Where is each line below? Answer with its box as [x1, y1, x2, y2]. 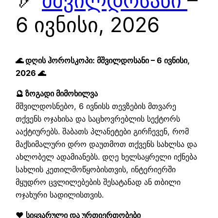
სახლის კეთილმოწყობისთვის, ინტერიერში [16, 164, 176, 174]
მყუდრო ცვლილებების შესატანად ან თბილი [16, 177, 181, 187]
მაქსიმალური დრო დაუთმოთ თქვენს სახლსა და [16, 139, 197, 149]
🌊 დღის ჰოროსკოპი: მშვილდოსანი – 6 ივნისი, [16, 55, 189, 65]
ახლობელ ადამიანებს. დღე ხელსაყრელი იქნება [16, 151, 197, 162]
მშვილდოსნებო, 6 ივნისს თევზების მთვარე [16, 101, 176, 111]
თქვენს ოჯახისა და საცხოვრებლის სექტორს [16, 113, 180, 124]
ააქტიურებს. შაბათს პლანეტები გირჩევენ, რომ [16, 126, 189, 136]
